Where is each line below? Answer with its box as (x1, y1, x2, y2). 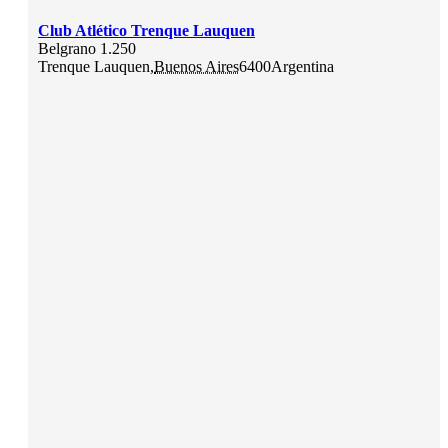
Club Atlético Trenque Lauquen (38, 21, 255, 39)
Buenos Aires (154, 57, 239, 75)
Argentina (271, 57, 334, 75)
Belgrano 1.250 (38, 39, 136, 57)
